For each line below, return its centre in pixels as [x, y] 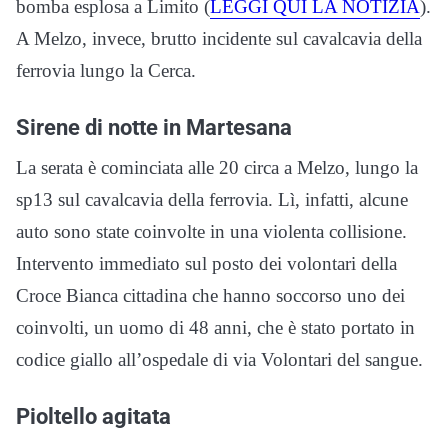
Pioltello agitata [93, 416]
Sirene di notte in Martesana [154, 127]
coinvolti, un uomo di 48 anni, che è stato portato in [215, 327]
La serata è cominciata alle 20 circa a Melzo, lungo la [217, 167]
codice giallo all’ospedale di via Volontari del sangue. [219, 359]
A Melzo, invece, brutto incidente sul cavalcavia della [219, 38]
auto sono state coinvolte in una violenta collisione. [211, 231]
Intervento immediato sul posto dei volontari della [206, 263]
